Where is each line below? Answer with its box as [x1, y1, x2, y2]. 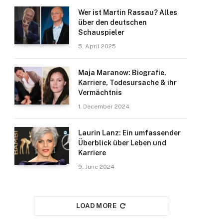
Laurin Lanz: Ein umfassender [78, 129, 181, 137]
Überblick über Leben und [78, 139, 166, 147]
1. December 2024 [78, 103, 129, 110]
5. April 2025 [78, 43, 116, 50]
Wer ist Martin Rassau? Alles [78, 8, 177, 16]
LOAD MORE [76, 202, 117, 210]
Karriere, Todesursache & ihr [78, 79, 177, 87]
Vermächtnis [78, 89, 122, 97]
